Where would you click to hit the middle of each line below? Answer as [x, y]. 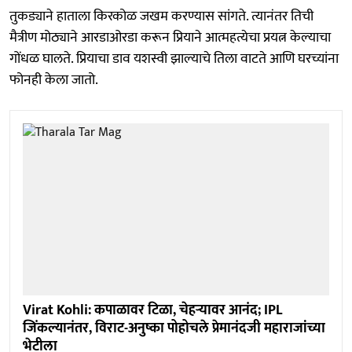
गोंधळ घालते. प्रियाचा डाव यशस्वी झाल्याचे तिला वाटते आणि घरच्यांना [174, 59]
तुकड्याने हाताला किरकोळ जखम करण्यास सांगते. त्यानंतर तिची [161, 16]
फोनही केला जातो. [54, 80]
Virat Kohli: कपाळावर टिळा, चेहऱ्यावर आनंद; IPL [152, 311]
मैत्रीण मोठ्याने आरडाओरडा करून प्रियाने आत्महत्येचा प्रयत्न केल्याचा [170, 37]
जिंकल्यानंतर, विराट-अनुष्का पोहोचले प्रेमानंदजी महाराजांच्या [174, 329]
